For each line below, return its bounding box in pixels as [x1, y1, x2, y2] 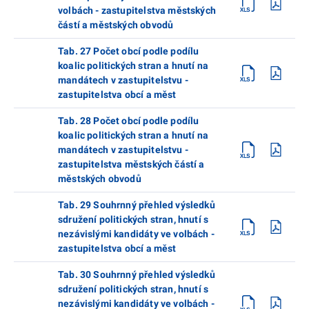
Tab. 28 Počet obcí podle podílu [58, 114, 199, 126]
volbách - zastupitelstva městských [58, 4, 216, 16]
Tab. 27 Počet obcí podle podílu [58, 45, 199, 57]
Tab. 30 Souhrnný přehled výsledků [58, 268, 215, 280]
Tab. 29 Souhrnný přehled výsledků [58, 199, 215, 210]
